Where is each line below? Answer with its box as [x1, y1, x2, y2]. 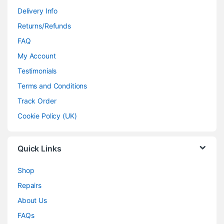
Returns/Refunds [17, 21, 71, 30]
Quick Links [17, 143, 61, 154]
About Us [17, 196, 47, 205]
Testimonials [17, 66, 57, 75]
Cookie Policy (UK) [17, 111, 77, 120]
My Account [17, 51, 56, 60]
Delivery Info [17, 6, 58, 15]
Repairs [17, 181, 42, 190]
